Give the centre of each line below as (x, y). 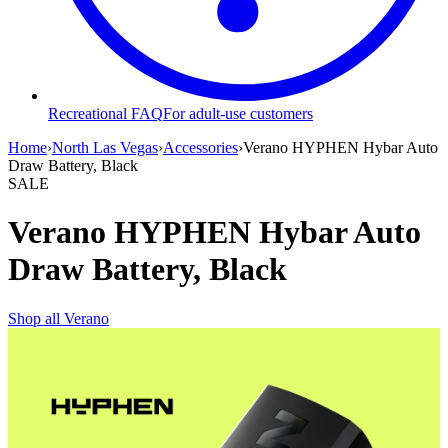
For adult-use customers (238, 113)
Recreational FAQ (105, 113)
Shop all (36, 318)
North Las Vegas (105, 147)
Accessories (200, 147)
